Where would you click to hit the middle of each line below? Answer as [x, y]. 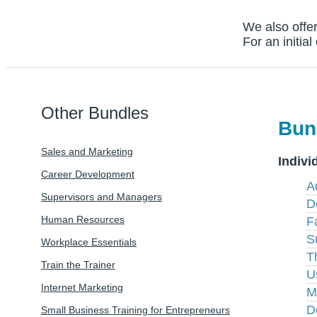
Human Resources [83, 220]
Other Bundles [95, 113]
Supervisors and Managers [102, 197]
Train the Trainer [78, 265]
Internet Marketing [82, 288]
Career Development [88, 174]
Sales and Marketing [87, 152]
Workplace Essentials [89, 242]
